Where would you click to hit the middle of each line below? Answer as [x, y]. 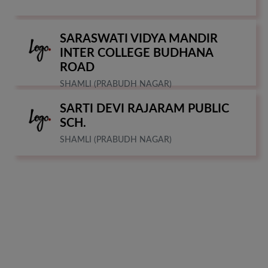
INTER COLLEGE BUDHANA [136, 54]
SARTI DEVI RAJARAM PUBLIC [144, 109]
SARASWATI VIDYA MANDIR [139, 39]
